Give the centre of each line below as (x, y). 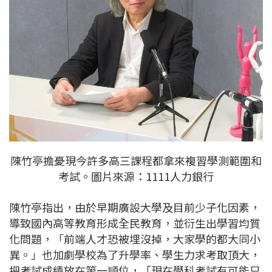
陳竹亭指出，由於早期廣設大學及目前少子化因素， (135, 207)
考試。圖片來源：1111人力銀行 (136, 176)
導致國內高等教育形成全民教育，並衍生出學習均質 (135, 223)
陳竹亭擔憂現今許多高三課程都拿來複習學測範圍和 (136, 161)
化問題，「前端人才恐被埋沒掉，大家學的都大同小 (135, 239)
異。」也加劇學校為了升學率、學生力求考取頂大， (135, 255)
